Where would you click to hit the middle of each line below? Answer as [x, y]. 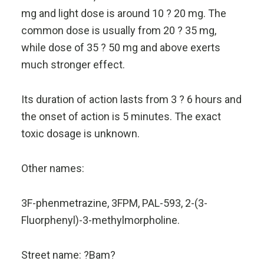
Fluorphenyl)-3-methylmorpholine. [100, 220]
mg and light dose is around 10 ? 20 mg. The [123, 13]
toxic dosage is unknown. [80, 133]
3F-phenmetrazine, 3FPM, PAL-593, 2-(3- [114, 203]
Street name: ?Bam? [68, 255]
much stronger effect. [73, 65]
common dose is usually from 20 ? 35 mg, [118, 30]
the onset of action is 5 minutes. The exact [121, 116]
